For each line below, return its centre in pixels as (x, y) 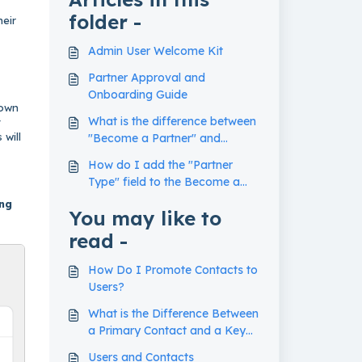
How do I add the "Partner (160, 165)
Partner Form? (127, 199)
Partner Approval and (146, 78)
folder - (105, 22)
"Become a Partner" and (154, 138)
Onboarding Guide (137, 95)
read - (98, 241)
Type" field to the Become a (164, 182)
